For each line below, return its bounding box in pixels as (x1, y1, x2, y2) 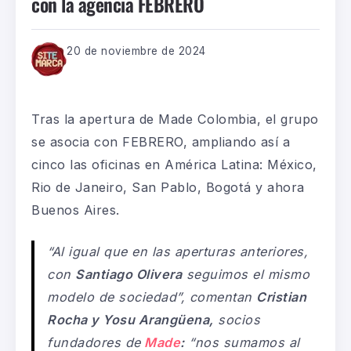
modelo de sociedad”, (47, 288, 190, 305)
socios (213, 311, 261, 327)
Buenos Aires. (31, 201, 120, 218)
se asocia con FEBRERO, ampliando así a (31, 133, 290, 150)
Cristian (256, 288, 307, 305)
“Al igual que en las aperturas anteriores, (47, 243, 309, 259)
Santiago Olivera (75, 266, 183, 282)
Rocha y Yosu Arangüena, (47, 311, 214, 327)
